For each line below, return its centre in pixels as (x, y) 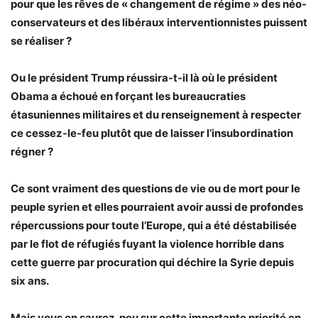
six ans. (30, 281)
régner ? (32, 152)
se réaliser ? (41, 41)
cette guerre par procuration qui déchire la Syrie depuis (152, 262)
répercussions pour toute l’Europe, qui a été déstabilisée (154, 225)
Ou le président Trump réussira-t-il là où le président (144, 78)
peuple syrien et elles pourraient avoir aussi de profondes (157, 207)
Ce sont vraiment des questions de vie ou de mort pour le (155, 188)
